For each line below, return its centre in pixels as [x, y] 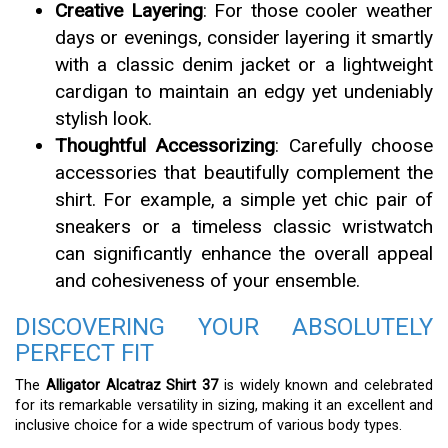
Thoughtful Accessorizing [165, 145]
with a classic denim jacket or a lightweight [244, 64]
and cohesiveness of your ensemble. [207, 280]
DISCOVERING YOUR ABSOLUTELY [224, 326]
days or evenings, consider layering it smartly [244, 37]
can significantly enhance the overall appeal [244, 253]
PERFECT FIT [84, 352]
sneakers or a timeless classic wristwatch [244, 226]
